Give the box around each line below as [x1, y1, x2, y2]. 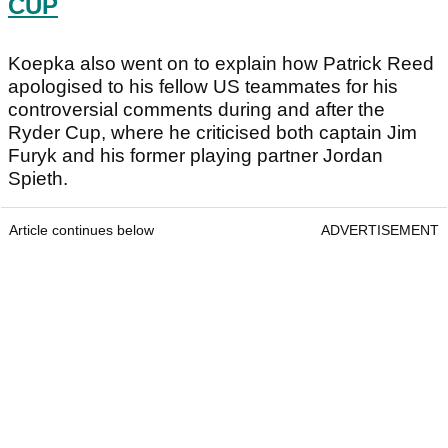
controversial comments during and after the [8, 99, 385, 121]
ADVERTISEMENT [321, 222, 439, 239]
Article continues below [9, 222, 154, 239]
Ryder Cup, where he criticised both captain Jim [8, 122, 417, 144]
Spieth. [8, 168, 68, 190]
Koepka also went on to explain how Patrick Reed [8, 53, 434, 75]
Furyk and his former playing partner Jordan [8, 145, 383, 167]
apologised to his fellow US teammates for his [8, 76, 398, 98]
